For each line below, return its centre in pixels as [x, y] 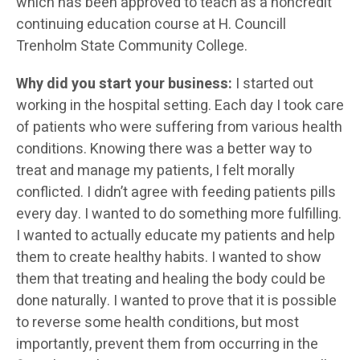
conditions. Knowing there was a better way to [164, 149]
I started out [274, 84]
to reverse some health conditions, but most [157, 323]
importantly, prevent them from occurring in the [167, 345]
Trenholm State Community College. [132, 47]
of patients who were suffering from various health [179, 128]
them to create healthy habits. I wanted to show [169, 258]
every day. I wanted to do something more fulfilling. [179, 215]
